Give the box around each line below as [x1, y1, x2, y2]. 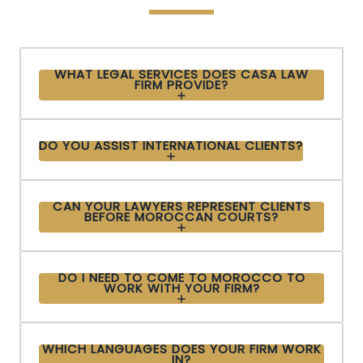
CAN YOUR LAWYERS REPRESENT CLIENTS [52, 197, 311, 215]
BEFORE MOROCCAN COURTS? [84, 207, 279, 225]
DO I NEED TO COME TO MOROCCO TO [58, 268, 305, 286]
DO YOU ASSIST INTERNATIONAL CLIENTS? [39, 136, 303, 154]
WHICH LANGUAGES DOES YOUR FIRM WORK [41, 340, 322, 357]
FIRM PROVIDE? [135, 75, 228, 93]
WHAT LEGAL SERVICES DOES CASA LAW [54, 65, 309, 83]
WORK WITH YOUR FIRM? [103, 279, 260, 297]
